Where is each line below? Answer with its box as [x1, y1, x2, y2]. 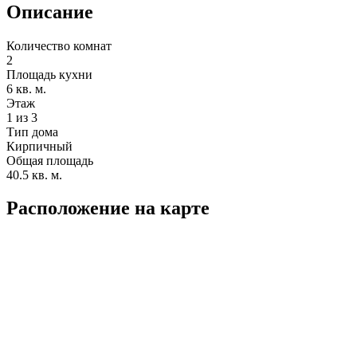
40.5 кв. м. [6, 167, 62, 182]
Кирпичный [6, 139, 73, 153]
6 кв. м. [6, 81, 46, 96]
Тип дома [6, 124, 58, 139]
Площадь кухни [6, 67, 92, 81]
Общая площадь [6, 153, 93, 167]
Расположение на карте [6, 198, 210, 219]
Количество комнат [6, 38, 112, 53]
